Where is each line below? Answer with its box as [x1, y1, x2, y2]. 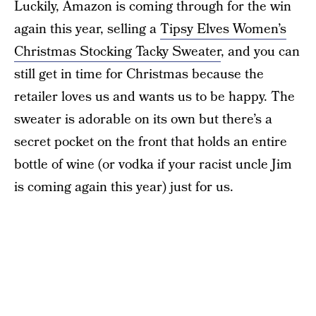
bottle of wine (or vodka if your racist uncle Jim [14, 155, 292, 174]
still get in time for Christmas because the [14, 65, 264, 84]
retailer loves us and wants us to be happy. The [14, 87, 295, 107]
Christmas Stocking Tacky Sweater [14, 42, 221, 61]
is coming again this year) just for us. [14, 178, 233, 197]
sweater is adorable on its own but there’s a [14, 110, 272, 129]
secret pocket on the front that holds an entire [14, 133, 287, 152]
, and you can [221, 42, 300, 61]
